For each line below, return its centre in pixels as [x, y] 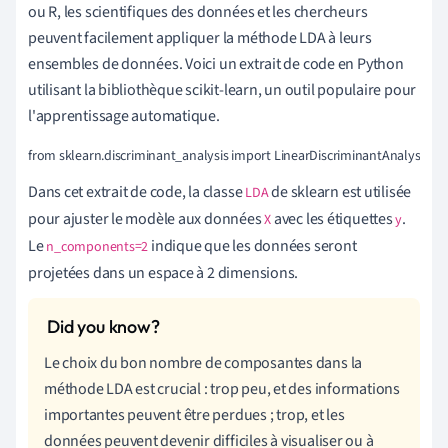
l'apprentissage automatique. [124, 115]
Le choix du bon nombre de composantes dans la [203, 362]
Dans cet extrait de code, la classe [137, 191]
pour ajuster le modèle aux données [146, 218]
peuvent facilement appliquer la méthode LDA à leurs [200, 37]
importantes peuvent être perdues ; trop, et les [194, 414]
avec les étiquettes [333, 218]
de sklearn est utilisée [340, 191]
